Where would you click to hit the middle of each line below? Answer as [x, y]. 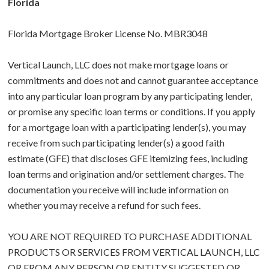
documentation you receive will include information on [118, 190]
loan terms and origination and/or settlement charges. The [126, 174]
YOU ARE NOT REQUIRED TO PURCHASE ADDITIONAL [130, 237]
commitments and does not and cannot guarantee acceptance [133, 80]
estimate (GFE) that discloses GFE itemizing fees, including [128, 159]
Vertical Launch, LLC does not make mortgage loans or [118, 65]
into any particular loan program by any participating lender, [130, 96]
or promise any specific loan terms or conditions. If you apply [131, 112]
